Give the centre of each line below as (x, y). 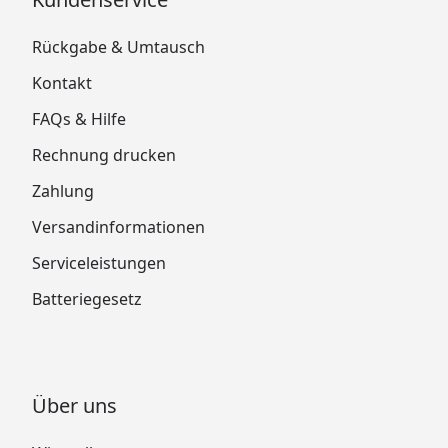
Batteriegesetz (87, 298)
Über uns (74, 405)
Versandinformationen (118, 226)
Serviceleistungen (99, 262)
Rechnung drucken (104, 154)
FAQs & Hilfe (79, 118)
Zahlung (63, 190)
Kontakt (62, 82)
